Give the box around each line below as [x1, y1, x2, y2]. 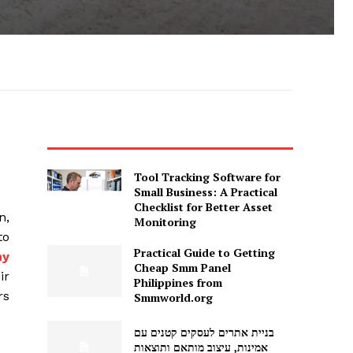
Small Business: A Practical [133, 184, 277, 200]
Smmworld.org [133, 290, 213, 306]
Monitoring [133, 214, 196, 230]
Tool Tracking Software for [133, 169, 281, 185]
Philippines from [133, 275, 222, 291]
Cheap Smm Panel [133, 260, 231, 276]
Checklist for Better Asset [133, 199, 273, 215]
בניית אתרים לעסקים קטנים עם [133, 324, 274, 340]
